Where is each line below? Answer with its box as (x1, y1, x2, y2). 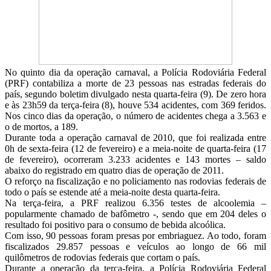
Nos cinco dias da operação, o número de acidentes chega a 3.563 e (5, 111, 266, 122)
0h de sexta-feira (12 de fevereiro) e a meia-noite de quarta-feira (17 (5, 143, 266, 154)
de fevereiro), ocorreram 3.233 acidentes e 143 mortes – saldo (5, 154, 266, 165)
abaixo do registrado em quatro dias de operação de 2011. (5, 165, 224, 176)
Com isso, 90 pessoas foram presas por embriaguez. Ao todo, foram (5, 230, 266, 241)
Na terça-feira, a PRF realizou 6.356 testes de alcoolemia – (5, 198, 266, 209)
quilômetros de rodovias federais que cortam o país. (5, 252, 200, 263)
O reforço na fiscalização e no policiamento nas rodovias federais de (5, 176, 266, 187)
